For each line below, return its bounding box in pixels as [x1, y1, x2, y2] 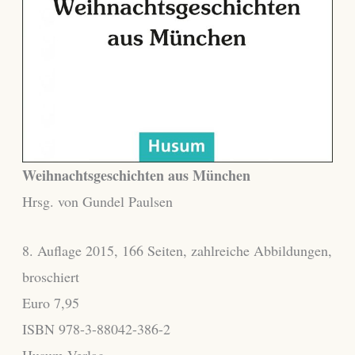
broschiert [21, 266, 79, 286]
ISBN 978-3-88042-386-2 [21, 319, 170, 338]
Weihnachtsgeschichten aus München [21, 164, 250, 185]
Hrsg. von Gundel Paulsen [21, 191, 173, 211]
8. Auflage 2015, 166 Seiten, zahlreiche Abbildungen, [21, 240, 332, 260]
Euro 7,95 [21, 292, 79, 312]
